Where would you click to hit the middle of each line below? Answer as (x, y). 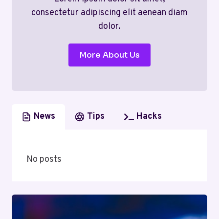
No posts (44, 160)
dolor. (109, 27)
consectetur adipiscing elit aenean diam (109, 13)
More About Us (109, 55)
